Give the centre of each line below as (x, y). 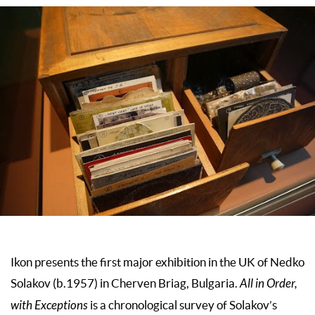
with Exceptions (49, 306)
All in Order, (269, 284)
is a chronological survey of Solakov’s (182, 306)
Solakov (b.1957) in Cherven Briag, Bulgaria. (125, 284)
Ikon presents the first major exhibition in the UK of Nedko (157, 263)
